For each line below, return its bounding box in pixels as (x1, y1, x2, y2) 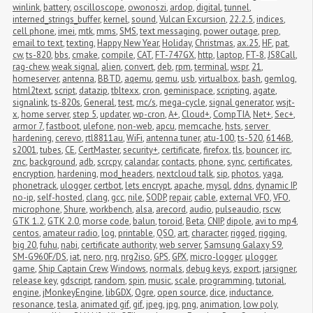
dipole (226, 214, 252, 227)
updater (100, 108, 129, 120)
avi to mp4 (255, 214, 296, 227)
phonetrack (13, 179, 57, 191)
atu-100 (203, 131, 234, 144)
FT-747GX (155, 48, 194, 61)
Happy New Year (97, 36, 159, 49)
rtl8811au (85, 131, 123, 144)
